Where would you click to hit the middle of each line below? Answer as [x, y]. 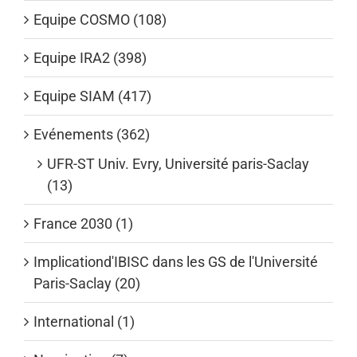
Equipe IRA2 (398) [90, 57]
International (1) [84, 321]
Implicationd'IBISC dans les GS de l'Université [176, 261]
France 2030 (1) [83, 223]
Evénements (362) [92, 134]
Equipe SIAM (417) [92, 96]
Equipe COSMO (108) [100, 19]
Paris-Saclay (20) [87, 283]
